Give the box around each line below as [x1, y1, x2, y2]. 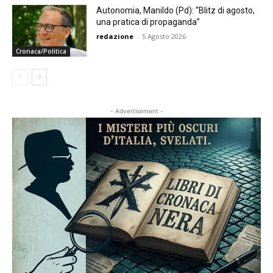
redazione [96, 31, 134, 41]
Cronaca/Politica [16, 47, 66, 56]
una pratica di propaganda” [96, 16, 200, 27]
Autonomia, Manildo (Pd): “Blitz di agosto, [96, 5, 255, 15]
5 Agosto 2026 [142, 31, 186, 41]
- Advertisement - [110, 107, 163, 115]
